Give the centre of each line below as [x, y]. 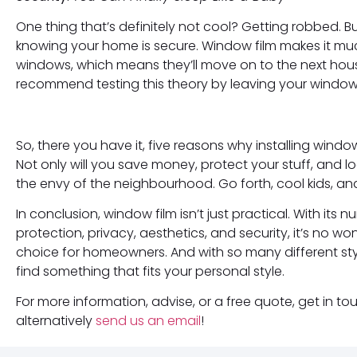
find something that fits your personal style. [150, 272]
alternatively [56, 321]
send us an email [148, 321]
